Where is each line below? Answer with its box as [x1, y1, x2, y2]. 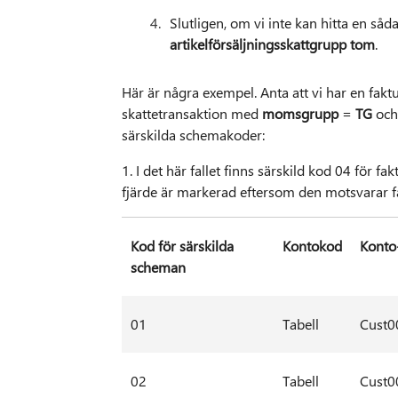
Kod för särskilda [130, 236, 234, 256]
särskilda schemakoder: [121, 125, 265, 145]
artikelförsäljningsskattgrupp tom [169, 35, 375, 54]
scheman [130, 258, 186, 277]
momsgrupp [261, 104, 342, 123]
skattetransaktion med [121, 104, 262, 123]
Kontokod [282, 236, 342, 256]
